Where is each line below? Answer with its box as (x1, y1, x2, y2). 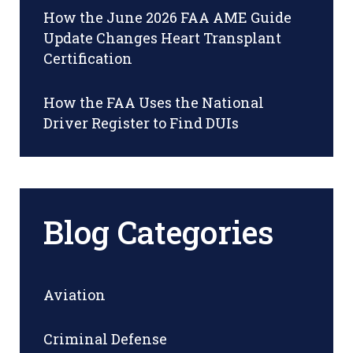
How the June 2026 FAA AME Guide (43, 7, 292, 27)
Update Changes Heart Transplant (43, 28, 281, 47)
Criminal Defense (43, 329, 167, 348)
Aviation (43, 284, 106, 304)
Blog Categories (43, 210, 273, 253)
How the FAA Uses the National (43, 92, 264, 112)
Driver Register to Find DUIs (43, 113, 239, 132)
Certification (43, 48, 132, 68)
